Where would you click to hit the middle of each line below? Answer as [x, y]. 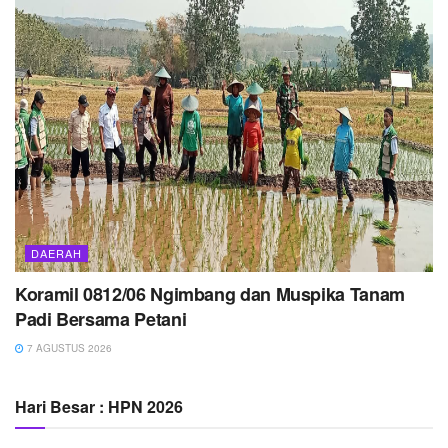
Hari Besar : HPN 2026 [99, 407]
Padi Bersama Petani [101, 319]
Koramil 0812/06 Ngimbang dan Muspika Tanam [210, 294]
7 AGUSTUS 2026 [68, 348]
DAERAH [56, 253]
